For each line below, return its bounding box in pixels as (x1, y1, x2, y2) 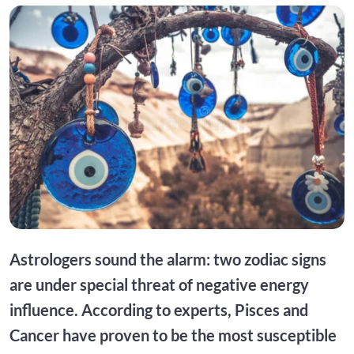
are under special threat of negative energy (9, 274, 309, 294)
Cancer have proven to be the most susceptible (9, 325, 337, 345)
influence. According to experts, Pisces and (9, 299, 308, 319)
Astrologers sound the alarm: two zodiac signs (9, 249, 326, 269)
